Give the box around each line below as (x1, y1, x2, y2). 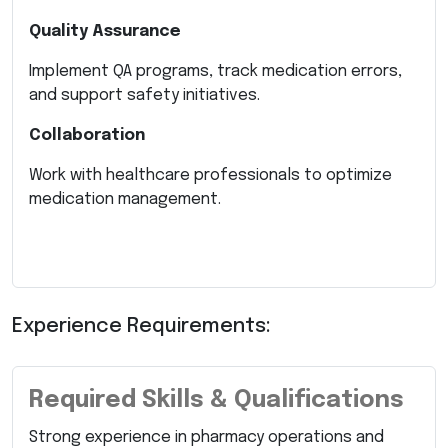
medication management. (29, 190, 221, 208)
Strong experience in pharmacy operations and (29, 428, 384, 446)
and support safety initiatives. (29, 86, 260, 104)
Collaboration (29, 126, 145, 144)
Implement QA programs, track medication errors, (29, 62, 402, 80)
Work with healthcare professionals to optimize (29, 166, 392, 184)
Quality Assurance (29, 22, 181, 40)
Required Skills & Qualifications (29, 387, 404, 413)
